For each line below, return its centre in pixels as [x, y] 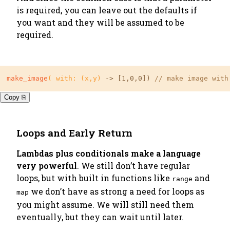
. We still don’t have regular [133, 166]
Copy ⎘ [15, 97]
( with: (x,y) [74, 78]
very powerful [47, 166]
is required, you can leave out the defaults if [107, 10]
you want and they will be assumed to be [100, 22]
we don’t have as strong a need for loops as [117, 191]
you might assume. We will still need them [105, 205]
